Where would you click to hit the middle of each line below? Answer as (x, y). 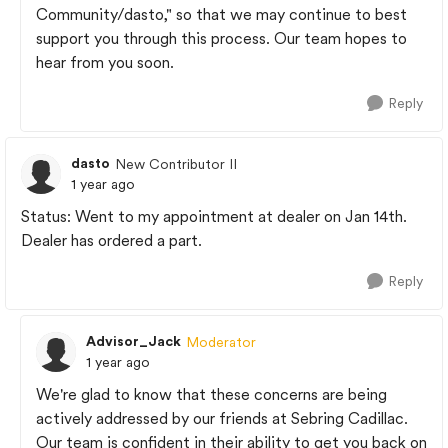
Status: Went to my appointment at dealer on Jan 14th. (214, 216)
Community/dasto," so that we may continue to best (221, 14)
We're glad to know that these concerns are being (211, 394)
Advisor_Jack (133, 341)
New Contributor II (176, 163)
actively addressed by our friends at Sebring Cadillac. (222, 418)
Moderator (221, 341)
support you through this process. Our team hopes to (221, 38)
